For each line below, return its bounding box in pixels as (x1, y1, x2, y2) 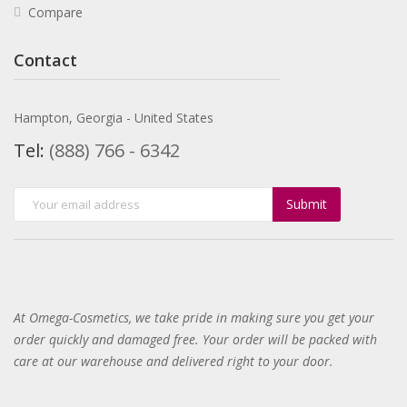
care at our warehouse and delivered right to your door (14, 352, 330, 370)
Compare (28, 4, 83, 21)
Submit (286, 195, 327, 213)
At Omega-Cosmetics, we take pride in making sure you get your (14, 309, 374, 326)
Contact (14, 49, 77, 71)
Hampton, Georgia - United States (14, 109, 213, 126)
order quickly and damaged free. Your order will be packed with (14, 331, 377, 348)
